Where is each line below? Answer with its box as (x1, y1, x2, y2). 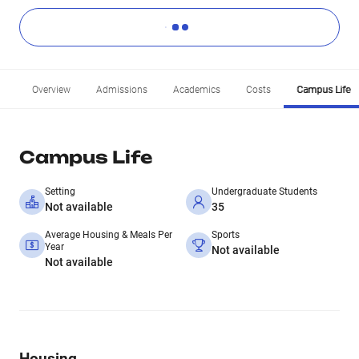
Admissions (96, 84, 147, 95)
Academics (173, 84, 220, 95)
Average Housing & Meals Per (45, 229, 172, 240)
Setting (45, 186, 75, 197)
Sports (212, 229, 240, 240)
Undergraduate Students (212, 186, 317, 197)
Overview (32, 84, 71, 95)
